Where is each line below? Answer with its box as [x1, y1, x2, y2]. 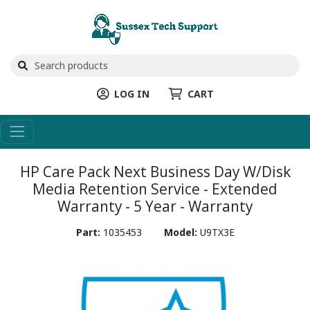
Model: [163, 225, 200, 239]
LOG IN [113, 86, 149, 100]
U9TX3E [199, 225, 235, 239]
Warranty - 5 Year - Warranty [57, 196, 253, 216]
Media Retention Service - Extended [33, 179, 277, 199]
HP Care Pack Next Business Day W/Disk [19, 161, 291, 181]
